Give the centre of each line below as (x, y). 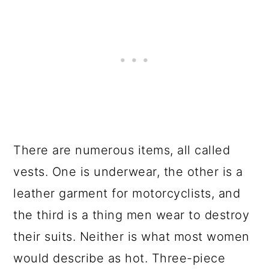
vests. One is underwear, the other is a (128, 172)
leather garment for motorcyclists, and (127, 193)
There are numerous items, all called (122, 150)
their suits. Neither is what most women (131, 237)
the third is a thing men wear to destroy (131, 215)
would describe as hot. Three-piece (119, 258)
